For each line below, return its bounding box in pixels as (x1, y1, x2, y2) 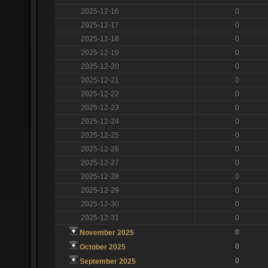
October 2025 (79, 242, 126, 251)
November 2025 (79, 228, 134, 237)
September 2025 (79, 257, 136, 266)
